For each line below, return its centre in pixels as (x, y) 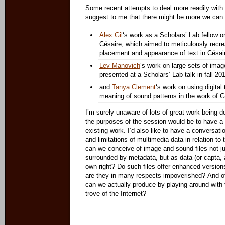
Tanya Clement (134, 87)
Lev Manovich (120, 66)
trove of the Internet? (116, 194)
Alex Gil (111, 35)
